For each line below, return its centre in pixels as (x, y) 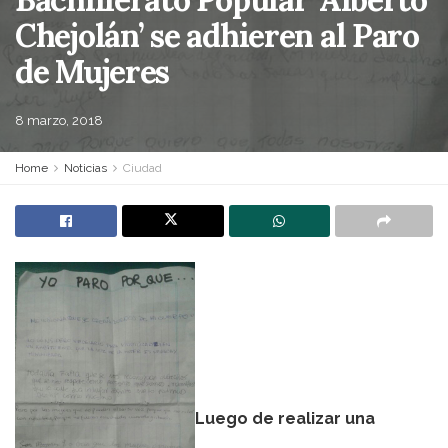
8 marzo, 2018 (59, 120)
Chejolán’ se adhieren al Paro (217, 35)
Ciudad (142, 168)
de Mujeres (92, 71)
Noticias (85, 168)
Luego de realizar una (285, 418)
